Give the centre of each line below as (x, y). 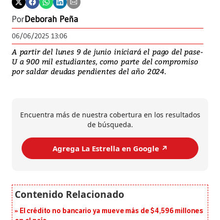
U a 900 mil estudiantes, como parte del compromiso (105, 62)
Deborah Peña (51, 19)
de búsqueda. (110, 125)
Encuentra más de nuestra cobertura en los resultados (110, 115)
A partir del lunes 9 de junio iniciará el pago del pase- (108, 52)
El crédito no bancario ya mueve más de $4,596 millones (111, 211)
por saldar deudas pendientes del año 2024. (89, 71)
